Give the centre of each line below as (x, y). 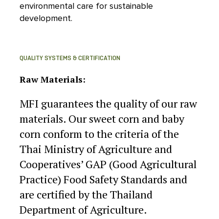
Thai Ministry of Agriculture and (96, 149)
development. (46, 18)
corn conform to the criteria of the (99, 134)
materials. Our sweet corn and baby (102, 119)
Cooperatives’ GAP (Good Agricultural (108, 164)
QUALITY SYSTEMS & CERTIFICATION (70, 59)
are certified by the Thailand (86, 195)
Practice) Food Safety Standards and (103, 179)
